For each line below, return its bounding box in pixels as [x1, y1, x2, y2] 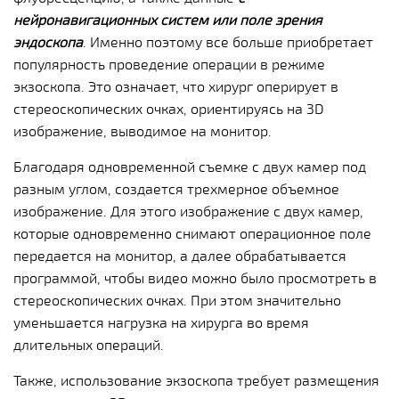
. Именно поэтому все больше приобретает [83, 33, 373, 51]
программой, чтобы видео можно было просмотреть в [13, 269, 377, 287]
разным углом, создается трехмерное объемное [13, 180, 339, 198]
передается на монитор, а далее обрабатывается [13, 247, 346, 265]
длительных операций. [13, 336, 164, 354]
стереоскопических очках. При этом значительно [13, 291, 341, 309]
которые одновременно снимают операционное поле [13, 224, 371, 242]
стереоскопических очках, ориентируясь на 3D [13, 100, 324, 118]
